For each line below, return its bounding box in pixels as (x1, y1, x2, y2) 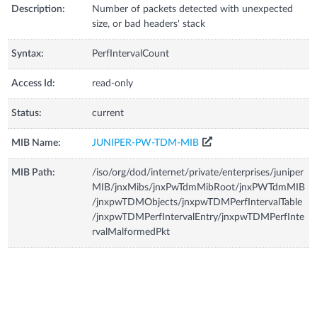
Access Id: (11, 78, 56, 88)
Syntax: (11, 48, 45, 59)
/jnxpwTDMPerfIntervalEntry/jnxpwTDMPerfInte (92, 212, 305, 222)
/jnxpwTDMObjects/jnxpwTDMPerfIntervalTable (92, 197, 303, 207)
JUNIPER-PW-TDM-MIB (92, 137, 200, 148)
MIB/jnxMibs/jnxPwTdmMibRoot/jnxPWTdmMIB (92, 182, 306, 192)
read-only (92, 78, 134, 88)
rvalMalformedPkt (92, 226, 171, 237)
